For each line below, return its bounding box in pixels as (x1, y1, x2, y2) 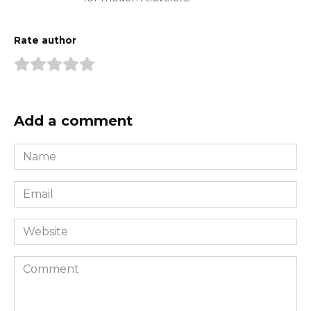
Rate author (14, 35, 76, 47)
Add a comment (14, 112, 133, 129)
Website (13, 219, 58, 233)
